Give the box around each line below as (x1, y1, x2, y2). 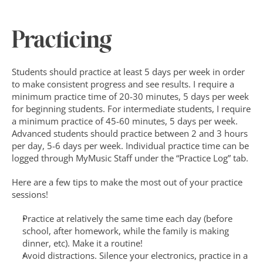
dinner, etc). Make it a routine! (22, 237, 143, 249)
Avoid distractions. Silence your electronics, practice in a (22, 249, 248, 261)
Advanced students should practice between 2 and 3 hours (12, 127, 248, 139)
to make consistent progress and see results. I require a (12, 78, 234, 90)
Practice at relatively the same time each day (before (22, 213, 232, 224)
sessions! (12, 188, 48, 200)
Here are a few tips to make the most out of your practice (12, 176, 242, 188)
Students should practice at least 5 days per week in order (12, 66, 245, 77)
